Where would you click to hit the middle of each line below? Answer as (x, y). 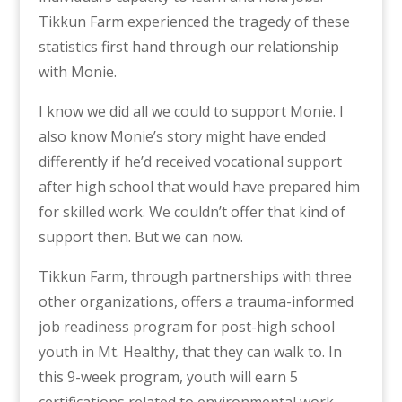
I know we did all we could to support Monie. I (191, 112)
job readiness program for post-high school (186, 327)
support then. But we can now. (140, 237)
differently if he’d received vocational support (190, 162)
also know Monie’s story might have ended (182, 137)
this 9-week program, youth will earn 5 (168, 377)
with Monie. (77, 72)
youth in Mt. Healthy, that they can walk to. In (190, 352)
